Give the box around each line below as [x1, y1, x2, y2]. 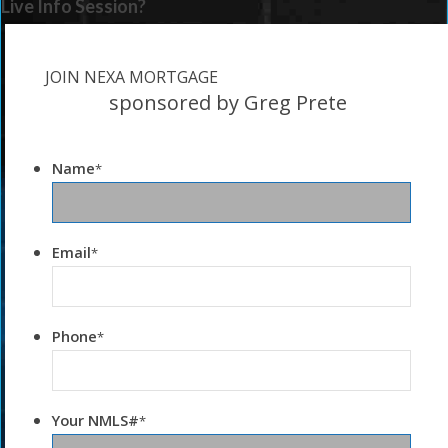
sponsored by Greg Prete [109, 89, 348, 117]
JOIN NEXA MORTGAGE [45, 66, 219, 89]
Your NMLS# [52, 410, 140, 431]
